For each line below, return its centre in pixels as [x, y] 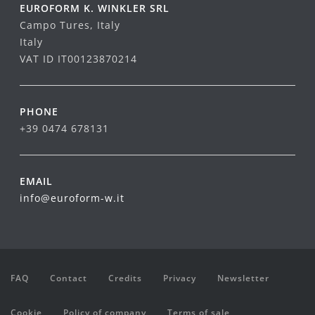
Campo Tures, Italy [70, 25]
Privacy [180, 278]
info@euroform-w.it [72, 198]
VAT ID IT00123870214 [78, 58]
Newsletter [243, 278]
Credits [125, 278]
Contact [69, 278]
